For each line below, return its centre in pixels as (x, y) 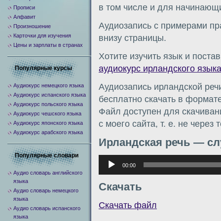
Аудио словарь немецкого (46, 190)
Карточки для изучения (42, 36)
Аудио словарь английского (48, 173)
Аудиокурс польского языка (48, 104)
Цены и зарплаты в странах (48, 45)
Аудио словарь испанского (47, 208)
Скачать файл (128, 205)
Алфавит (24, 17)
